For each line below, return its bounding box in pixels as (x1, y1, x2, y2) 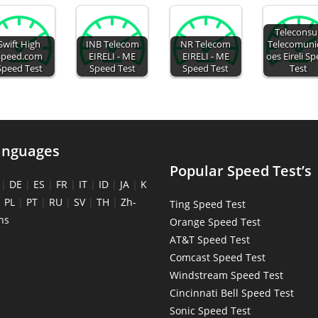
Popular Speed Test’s (170, 161, 312, 180)
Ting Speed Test (170, 197, 246, 211)
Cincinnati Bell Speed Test (170, 286, 294, 300)
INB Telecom (85, 38, 139, 50)
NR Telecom (180, 38, 231, 50)
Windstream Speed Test (170, 268, 283, 282)
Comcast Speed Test (170, 251, 265, 264)
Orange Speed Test (170, 215, 261, 229)
